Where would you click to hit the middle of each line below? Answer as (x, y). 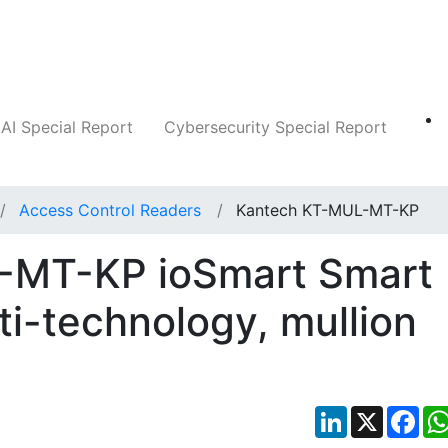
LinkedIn (378, 414)
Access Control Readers (110, 210)
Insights (263, 46)
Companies (62, 46)
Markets (366, 46)
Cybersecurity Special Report (275, 127)
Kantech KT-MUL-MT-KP (327, 210)
